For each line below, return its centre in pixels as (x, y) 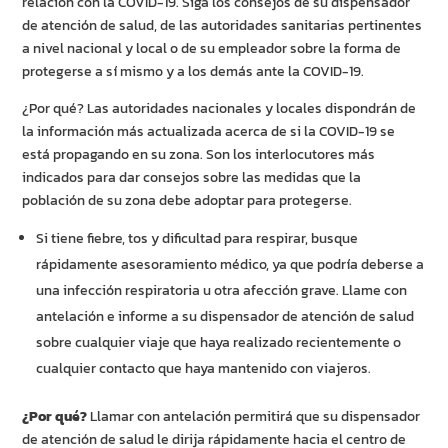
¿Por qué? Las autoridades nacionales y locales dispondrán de (219, 109)
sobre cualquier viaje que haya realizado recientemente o (219, 343)
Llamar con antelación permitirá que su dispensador (254, 417)
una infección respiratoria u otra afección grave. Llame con (222, 291)
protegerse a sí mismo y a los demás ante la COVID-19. (193, 72)
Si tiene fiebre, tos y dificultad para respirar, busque (197, 239)
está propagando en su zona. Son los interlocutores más (199, 155)
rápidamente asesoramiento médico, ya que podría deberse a (230, 265)
